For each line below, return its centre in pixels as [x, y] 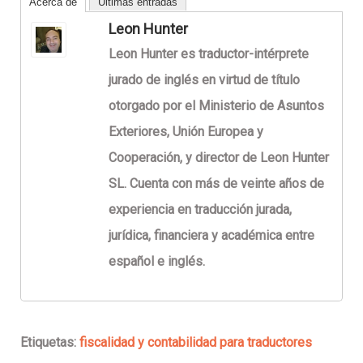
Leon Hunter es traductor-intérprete [209, 53]
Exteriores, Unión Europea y [186, 131]
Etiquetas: [50, 342]
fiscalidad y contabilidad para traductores [196, 342]
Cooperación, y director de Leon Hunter [219, 157]
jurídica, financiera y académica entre [211, 235]
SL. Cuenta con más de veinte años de [216, 183]
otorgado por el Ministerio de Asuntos [216, 105]
